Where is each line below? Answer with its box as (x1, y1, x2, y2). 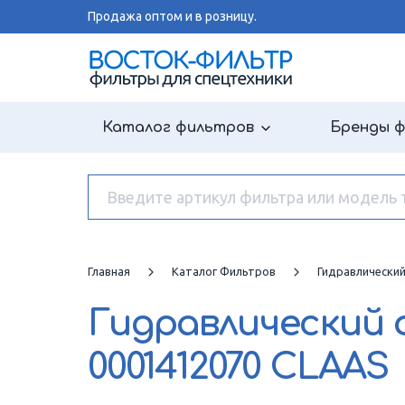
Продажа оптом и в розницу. (88, 9, 257, 24)
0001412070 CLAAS (88, 347, 388, 387)
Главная (88, 265, 130, 278)
